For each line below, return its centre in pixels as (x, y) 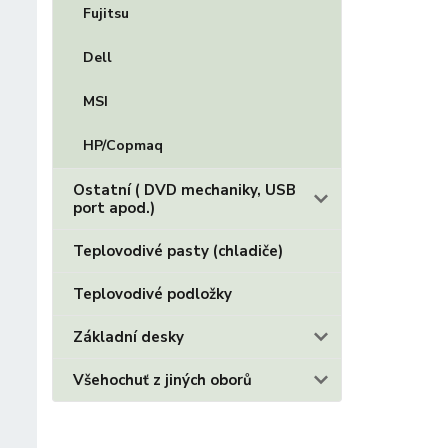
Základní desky (128, 337)
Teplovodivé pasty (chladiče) (178, 251)
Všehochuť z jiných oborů (162, 380)
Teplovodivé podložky (152, 294)
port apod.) (114, 208)
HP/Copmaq (123, 145)
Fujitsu (106, 13)
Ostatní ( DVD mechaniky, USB (184, 190)
